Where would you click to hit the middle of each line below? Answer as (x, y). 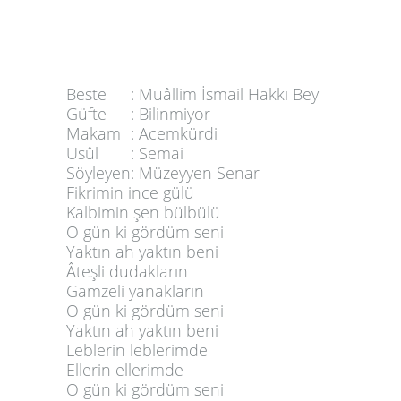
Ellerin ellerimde (125, 370)
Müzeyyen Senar (199, 173)
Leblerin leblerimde (137, 350)
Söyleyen (98, 173)
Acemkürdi (178, 134)
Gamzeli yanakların (135, 291)
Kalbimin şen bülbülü (143, 213)
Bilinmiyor (175, 114)
